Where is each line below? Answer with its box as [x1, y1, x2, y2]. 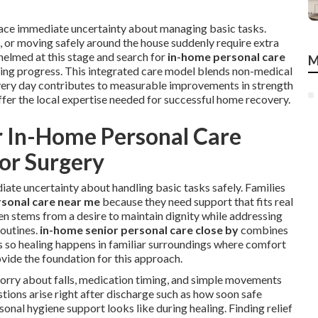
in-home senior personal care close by [40, 223, 238, 236]
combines [238, 223, 288, 236]
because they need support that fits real [100, 194, 293, 208]
